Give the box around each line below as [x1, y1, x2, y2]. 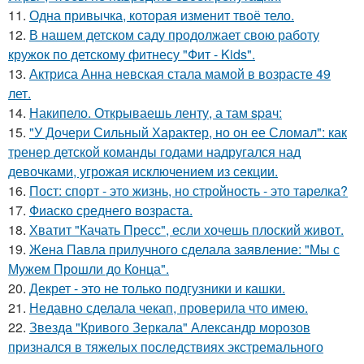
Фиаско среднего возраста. [29, 200, 193, 219]
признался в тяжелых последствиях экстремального [8, 336, 323, 356]
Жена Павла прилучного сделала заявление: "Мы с [29, 239, 340, 258]
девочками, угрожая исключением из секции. [8, 161, 278, 180]
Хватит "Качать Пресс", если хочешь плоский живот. [29, 219, 344, 239]
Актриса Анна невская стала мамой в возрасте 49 [29, 63, 331, 83]
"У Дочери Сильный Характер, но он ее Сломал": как [29, 122, 347, 141]
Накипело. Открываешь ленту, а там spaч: [29, 102, 282, 122]
